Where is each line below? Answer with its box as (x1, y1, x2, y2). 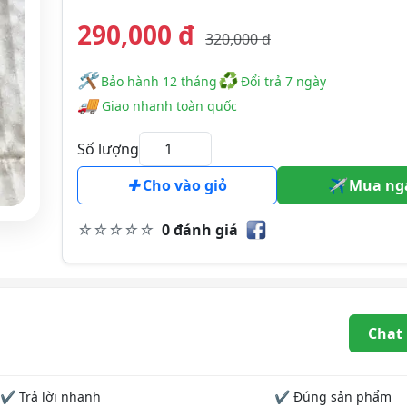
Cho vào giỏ (139, 175, 227, 195)
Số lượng (77, 139, 139, 159)
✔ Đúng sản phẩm (274, 388, 392, 405)
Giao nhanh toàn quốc (102, 97, 237, 114)
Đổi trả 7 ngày (237, 73, 326, 90)
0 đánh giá (162, 220, 238, 240)
